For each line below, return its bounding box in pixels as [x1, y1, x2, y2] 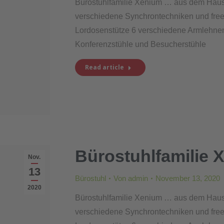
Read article [84, 62, 124, 71]
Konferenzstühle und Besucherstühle [74, 39, 206, 48]
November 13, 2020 [155, 173, 220, 182]
